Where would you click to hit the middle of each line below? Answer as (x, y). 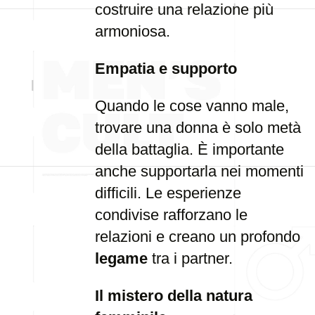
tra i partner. (190, 258)
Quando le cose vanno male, (192, 106)
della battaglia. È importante (189, 149)
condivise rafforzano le (171, 215)
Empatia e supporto (166, 69)
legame (121, 258)
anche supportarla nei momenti (199, 171)
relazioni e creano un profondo (198, 237)
